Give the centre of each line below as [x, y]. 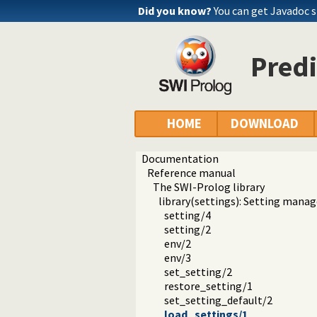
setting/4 [188, 215]
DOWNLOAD [265, 124]
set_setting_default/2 [218, 300]
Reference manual [191, 173]
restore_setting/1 [208, 286]
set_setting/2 [198, 272]
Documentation [180, 159]
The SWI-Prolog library [209, 187]
